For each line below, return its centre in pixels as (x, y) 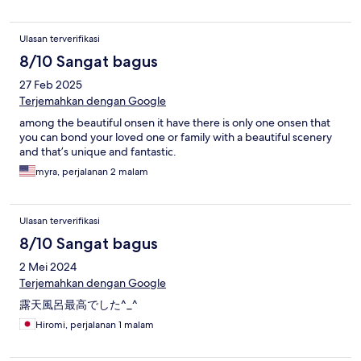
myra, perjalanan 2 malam (92, 172)
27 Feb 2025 (51, 85)
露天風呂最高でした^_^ (79, 305)
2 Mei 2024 (48, 267)
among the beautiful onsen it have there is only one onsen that (175, 123)
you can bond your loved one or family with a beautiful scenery (176, 137)
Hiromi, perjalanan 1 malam (95, 325)
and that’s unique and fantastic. (98, 152)
